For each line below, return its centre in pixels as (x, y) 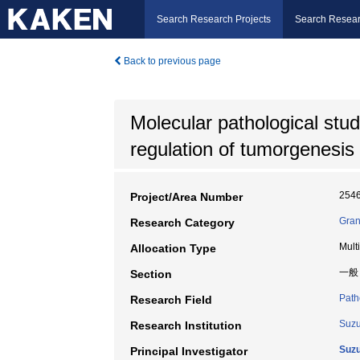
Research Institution (186, 325)
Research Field (171, 300)
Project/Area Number (186, 197)
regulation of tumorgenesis (242, 149)
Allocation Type (173, 248)
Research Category (182, 223)
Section (151, 274)
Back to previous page (171, 61)
